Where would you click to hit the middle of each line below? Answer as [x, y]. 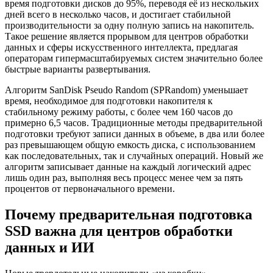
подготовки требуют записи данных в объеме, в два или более [135, 133]
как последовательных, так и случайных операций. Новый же [134, 155]
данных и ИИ [50, 247]
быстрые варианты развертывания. [78, 69]
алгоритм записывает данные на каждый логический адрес [128, 166]
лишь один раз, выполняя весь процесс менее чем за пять [124, 177]
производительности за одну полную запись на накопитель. [129, 25]
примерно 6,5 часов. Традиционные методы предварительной [134, 122]
